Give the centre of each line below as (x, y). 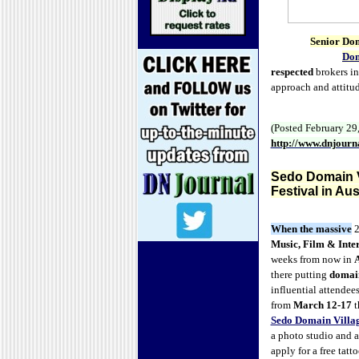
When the (292, 229)
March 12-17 (322, 305)
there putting (300, 274)
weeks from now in (312, 259)
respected (292, 72)
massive (332, 229)
